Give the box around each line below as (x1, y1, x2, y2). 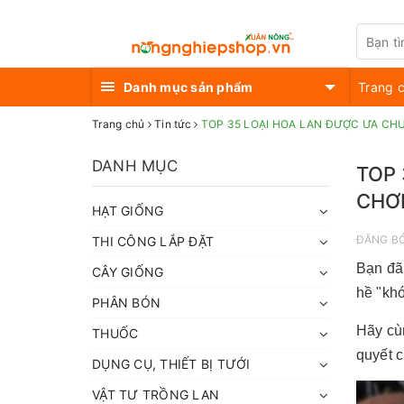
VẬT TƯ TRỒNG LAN (92, 387, 219, 402)
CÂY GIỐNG (92, 264, 164, 280)
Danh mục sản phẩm (124, 79, 253, 95)
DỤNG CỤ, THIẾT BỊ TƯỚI (92, 356, 251, 372)
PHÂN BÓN (92, 295, 161, 310)
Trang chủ (92, 117, 145, 131)
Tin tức (154, 117, 191, 131)
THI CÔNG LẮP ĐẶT (92, 234, 214, 249)
